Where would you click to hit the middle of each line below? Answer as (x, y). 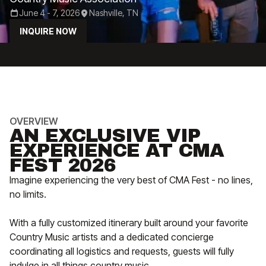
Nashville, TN (114, 13)
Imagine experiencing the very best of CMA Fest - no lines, (131, 180)
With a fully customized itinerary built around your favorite (129, 223)
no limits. (28, 194)
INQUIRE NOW (48, 31)
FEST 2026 (63, 165)
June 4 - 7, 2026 (49, 13)
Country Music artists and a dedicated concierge (112, 237)
